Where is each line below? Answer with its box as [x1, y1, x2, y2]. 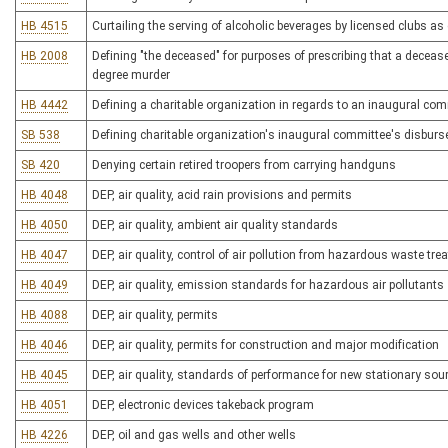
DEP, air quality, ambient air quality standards [92, 218, 338, 232]
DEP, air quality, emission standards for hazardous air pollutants [92, 278, 444, 292]
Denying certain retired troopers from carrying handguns [92, 158, 396, 172]
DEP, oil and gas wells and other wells [92, 428, 296, 442]
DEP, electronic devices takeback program [92, 398, 314, 412]
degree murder [92, 68, 170, 82]
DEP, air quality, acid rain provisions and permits [92, 188, 352, 202]
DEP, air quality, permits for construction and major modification [92, 338, 439, 352]
